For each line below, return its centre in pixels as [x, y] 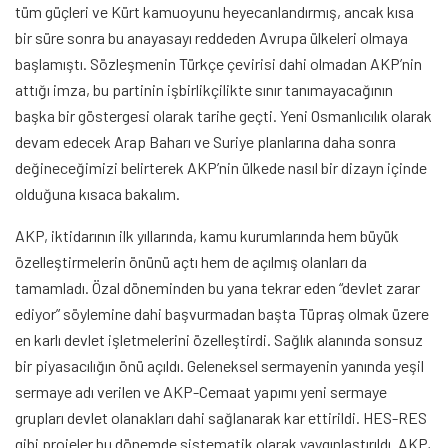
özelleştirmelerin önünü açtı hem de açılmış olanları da [191, 262]
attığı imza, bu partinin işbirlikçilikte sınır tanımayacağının [204, 90]
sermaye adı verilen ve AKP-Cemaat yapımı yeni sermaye [201, 392]
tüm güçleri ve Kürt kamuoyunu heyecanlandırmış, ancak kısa [214, 12]
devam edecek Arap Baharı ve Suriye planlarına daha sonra [205, 142]
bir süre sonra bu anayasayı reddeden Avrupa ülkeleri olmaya [211, 38]
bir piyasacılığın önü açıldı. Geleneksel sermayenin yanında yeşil [219, 366]
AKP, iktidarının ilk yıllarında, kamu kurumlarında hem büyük [207, 236]
